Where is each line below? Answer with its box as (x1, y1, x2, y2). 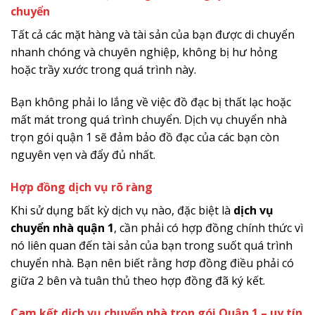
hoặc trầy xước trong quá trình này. (11, 62, 196, 78)
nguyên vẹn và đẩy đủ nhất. (11, 147, 155, 163)
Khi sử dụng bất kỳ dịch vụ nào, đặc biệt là (11, 202, 233, 218)
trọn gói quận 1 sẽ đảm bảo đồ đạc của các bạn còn (11, 129, 279, 146)
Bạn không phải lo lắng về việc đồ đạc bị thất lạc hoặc (11, 94, 291, 110)
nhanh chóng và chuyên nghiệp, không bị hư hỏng (11, 44, 278, 60)
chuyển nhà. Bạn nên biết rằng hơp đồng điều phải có (11, 255, 294, 271)
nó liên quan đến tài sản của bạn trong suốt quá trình (11, 237, 292, 253)
